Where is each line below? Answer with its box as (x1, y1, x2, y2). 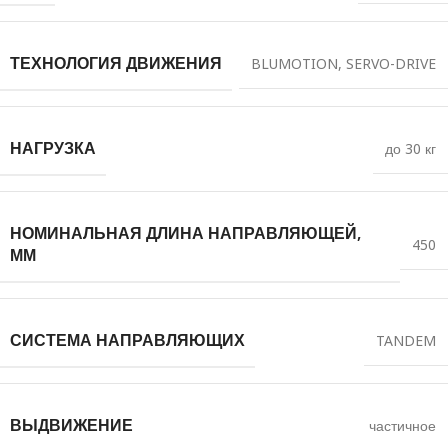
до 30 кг (385, 139, 436, 158)
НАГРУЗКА (10, 137, 96, 159)
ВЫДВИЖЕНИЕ (10, 414, 133, 436)
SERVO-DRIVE (346, 54, 436, 73)
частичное (369, 416, 436, 435)
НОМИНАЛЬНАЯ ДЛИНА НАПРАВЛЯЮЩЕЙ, (10, 222, 361, 244)
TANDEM (376, 331, 436, 350)
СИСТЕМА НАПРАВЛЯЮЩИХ (10, 329, 245, 351)
